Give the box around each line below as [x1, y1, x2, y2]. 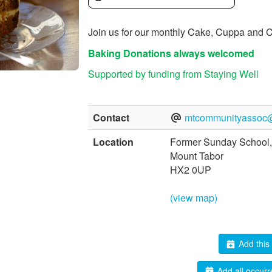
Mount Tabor [169, 149, 223, 163]
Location [92, 135, 134, 149]
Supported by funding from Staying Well [87, 67, 259, 81]
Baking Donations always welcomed [87, 46, 254, 60]
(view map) [169, 191, 217, 205]
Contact [92, 110, 129, 124]
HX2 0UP [169, 163, 211, 177]
